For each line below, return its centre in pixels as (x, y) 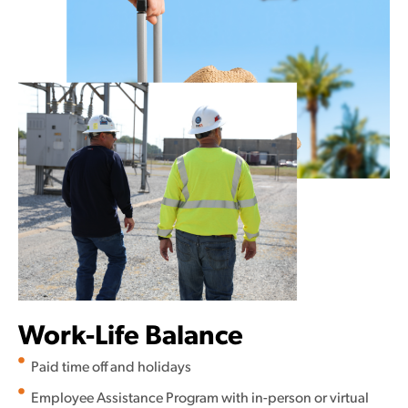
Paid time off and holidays (111, 367)
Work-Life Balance (131, 337)
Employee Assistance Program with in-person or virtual (199, 398)
